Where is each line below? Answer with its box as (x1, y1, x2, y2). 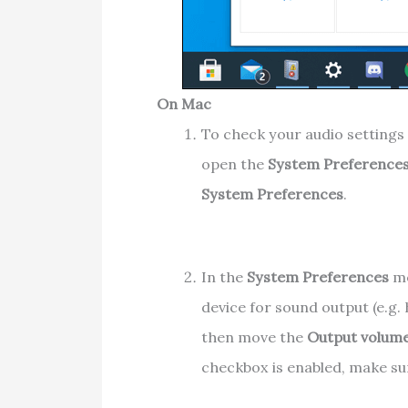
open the (200, 155, 268, 174)
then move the (200, 327, 307, 346)
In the (200, 267, 247, 286)
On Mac (157, 95, 212, 114)
